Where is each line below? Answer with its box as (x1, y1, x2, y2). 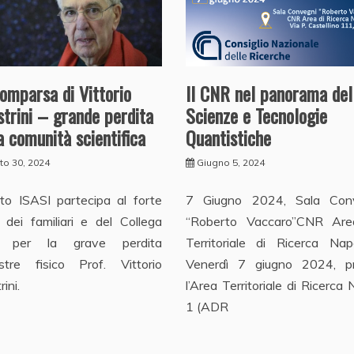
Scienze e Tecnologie (185, 101, 327, 130)
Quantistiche (185, 123, 271, 153)
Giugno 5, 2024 (196, 156, 265, 169)
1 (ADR (185, 299, 228, 315)
